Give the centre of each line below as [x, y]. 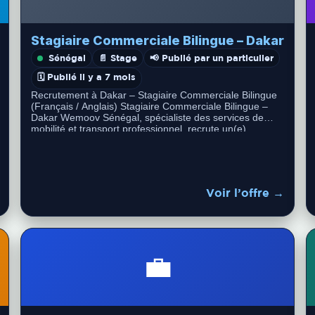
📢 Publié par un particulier [212, 58]
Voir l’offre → [245, 192]
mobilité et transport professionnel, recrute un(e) [139, 129]
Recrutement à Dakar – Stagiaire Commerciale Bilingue [154, 95]
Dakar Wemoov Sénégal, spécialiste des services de [148, 117]
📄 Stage [118, 58]
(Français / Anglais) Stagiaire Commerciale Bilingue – [150, 106]
